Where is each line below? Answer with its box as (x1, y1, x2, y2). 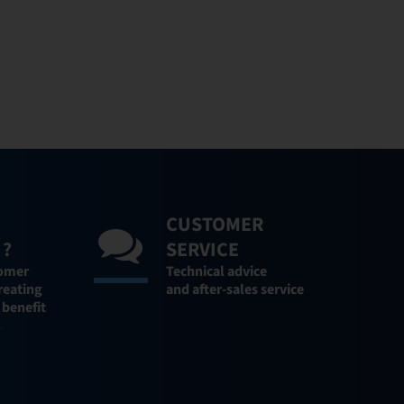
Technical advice (165, 261, 267, 281)
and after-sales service (165, 279, 304, 299)
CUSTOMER (165, 209, 263, 239)
